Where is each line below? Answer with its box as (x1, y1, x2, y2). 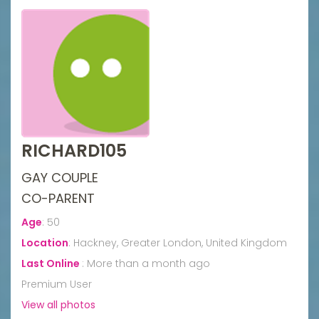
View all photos (21, 297, 95, 312)
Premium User (21, 276, 92, 291)
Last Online (21, 256, 82, 271)
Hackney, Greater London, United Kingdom (73, 235, 287, 250)
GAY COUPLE (21, 168, 98, 187)
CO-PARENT (21, 189, 95, 207)
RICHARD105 (21, 138, 127, 162)
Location (21, 235, 68, 250)
